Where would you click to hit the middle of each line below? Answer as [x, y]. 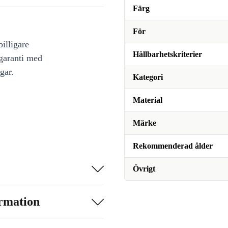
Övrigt [144, 169]
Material [148, 100]
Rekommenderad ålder [173, 146]
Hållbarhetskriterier [167, 54]
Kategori [148, 77]
